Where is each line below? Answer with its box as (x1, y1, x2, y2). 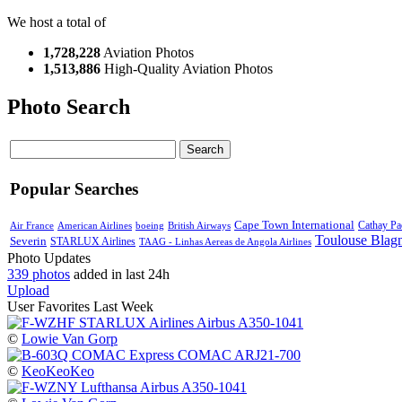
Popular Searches (10, 179, 138, 198)
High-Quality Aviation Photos (100, 61, 273, 77)
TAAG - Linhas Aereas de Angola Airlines (139, 235, 311, 247)
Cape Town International (234, 217, 354, 232)
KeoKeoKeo (22, 363, 94, 380)
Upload (7, 283, 49, 299)
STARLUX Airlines (50, 234, 135, 248)
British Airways (168, 219, 231, 231)
